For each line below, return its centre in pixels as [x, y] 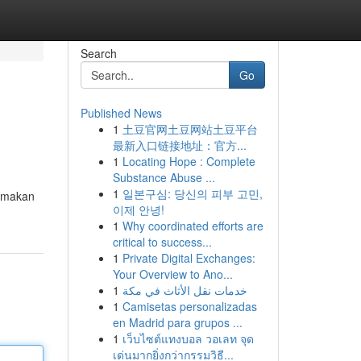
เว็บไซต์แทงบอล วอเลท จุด [188, 338]
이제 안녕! [138, 210]
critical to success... [162, 242]
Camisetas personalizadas [189, 306]
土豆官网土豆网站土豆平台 [190, 129]
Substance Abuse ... [164, 177]
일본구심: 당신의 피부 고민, [192, 193]
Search [98, 53]
